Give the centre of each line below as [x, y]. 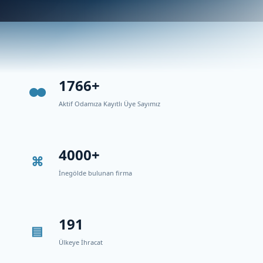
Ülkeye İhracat [81, 242]
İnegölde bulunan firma [95, 173]
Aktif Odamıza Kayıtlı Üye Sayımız [109, 104]
